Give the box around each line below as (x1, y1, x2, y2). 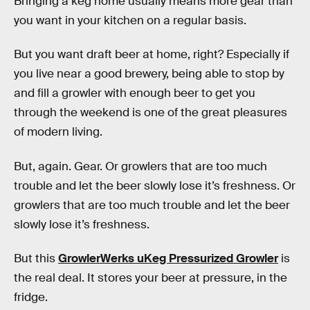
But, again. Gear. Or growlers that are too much (14, 158, 267, 174)
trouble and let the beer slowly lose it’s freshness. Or (14, 178, 295, 193)
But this (14, 251, 58, 266)
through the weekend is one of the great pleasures (14, 105, 287, 120)
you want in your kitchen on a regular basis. (14, 12, 246, 28)
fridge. (14, 290, 48, 305)
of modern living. (14, 125, 102, 140)
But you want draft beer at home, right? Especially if (14, 47, 289, 62)
